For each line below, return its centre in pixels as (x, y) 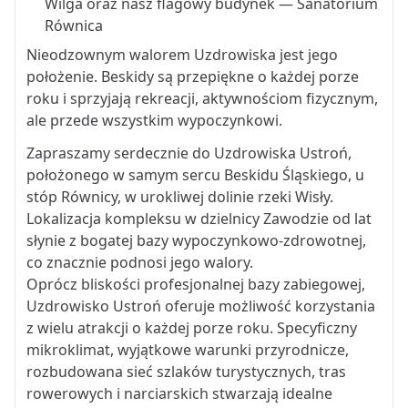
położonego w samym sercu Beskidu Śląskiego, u (195, 175)
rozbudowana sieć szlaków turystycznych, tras (186, 372)
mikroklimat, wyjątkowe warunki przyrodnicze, (188, 350)
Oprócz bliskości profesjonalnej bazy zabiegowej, (196, 285)
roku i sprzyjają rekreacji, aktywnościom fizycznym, (202, 99)
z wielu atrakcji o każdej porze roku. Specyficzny (192, 328)
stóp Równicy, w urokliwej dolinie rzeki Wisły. (180, 197)
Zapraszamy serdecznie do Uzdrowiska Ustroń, (189, 153)
